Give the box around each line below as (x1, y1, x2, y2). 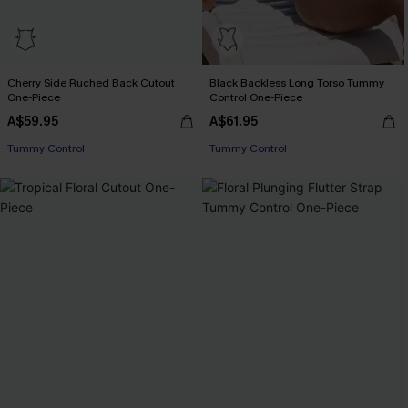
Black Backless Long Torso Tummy (209, 76, 384, 90)
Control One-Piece (209, 90, 302, 105)
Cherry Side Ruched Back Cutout (7, 76, 175, 90)
